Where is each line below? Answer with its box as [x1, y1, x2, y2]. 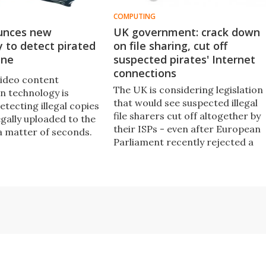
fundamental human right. [113, 175, 232, 187]
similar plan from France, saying [113, 148, 261, 161]
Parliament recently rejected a [113, 135, 254, 148]
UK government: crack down [113, 24, 260, 39]
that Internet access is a [113, 161, 224, 174]
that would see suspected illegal [113, 96, 258, 109]
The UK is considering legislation [113, 83, 263, 96]
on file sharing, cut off [113, 38, 227, 53]
